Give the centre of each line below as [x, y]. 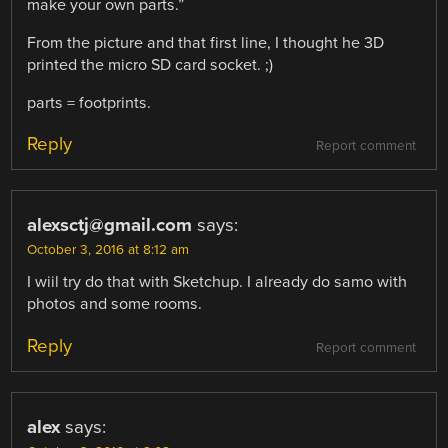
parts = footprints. [89, 103]
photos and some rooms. [115, 304]
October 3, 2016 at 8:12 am [108, 250]
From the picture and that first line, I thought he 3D [206, 43]
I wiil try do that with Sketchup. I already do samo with [217, 282]
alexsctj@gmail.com [110, 225]
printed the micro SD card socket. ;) [150, 65]
